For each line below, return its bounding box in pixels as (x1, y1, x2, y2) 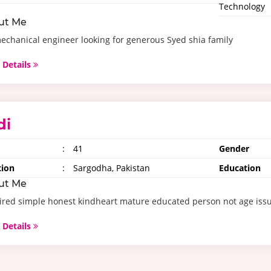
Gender (218, 143, 249, 154)
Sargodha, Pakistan (71, 162, 151, 174)
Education (218, 162, 261, 174)
